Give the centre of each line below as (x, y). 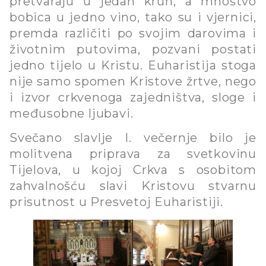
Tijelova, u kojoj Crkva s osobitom (133, 170)
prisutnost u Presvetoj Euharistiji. (116, 202)
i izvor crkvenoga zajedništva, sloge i (133, 97)
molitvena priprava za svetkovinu (133, 154)
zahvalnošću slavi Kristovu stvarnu (133, 186)
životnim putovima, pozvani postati (133, 49)
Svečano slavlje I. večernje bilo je (133, 138)
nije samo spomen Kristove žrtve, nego (133, 81)
